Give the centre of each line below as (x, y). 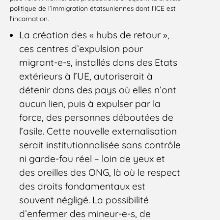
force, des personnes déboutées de (96, 117)
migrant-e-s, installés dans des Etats (98, 62)
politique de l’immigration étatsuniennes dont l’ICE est (93, 8)
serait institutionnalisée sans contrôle (100, 145)
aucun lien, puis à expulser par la (90, 103)
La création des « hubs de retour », (95, 35)
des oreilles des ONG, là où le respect (100, 172)
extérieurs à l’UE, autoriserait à (86, 76)
